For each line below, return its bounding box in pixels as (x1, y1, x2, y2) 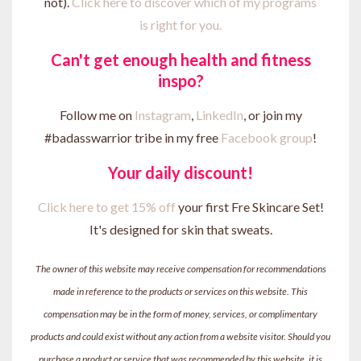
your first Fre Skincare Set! (175, 198, 324, 214)
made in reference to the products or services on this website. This (53, 284, 308, 297)
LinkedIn (195, 106, 243, 122)
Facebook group (221, 129, 313, 145)
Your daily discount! (108, 162, 253, 182)
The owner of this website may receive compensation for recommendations (35, 262, 326, 275)
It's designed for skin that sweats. (89, 221, 272, 237)
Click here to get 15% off (37, 198, 176, 214)
